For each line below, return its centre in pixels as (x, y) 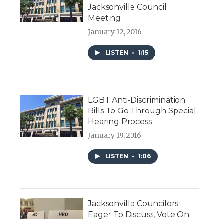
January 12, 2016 (115, 32)
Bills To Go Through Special (142, 111)
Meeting (104, 18)
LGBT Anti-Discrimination (137, 100)
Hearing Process (120, 122)
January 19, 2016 (115, 136)
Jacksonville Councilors (133, 204)
